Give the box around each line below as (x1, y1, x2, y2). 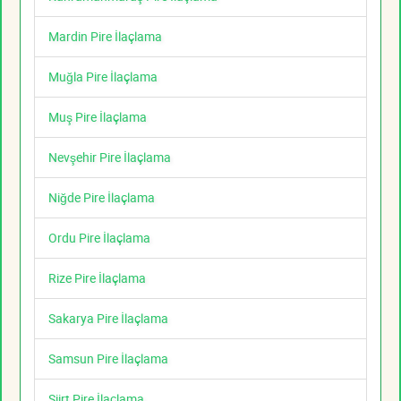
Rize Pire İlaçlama (48, 269, 146, 287)
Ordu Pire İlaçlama (48, 229, 150, 247)
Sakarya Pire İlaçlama (48, 310, 168, 328)
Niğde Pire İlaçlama (48, 189, 155, 207)
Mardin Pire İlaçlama (48, 28, 162, 46)
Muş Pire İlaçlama (48, 108, 147, 126)
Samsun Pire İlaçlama (48, 350, 168, 368)
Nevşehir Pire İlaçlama (48, 149, 171, 166)
